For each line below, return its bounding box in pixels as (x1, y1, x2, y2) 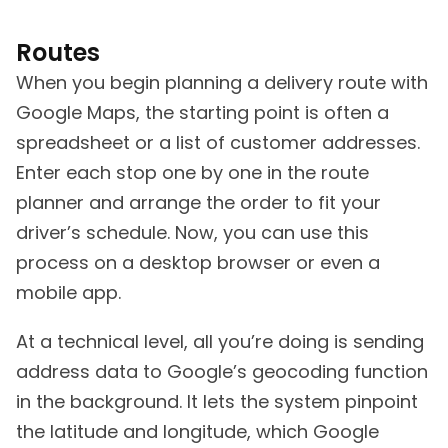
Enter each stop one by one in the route (16, 160, 369, 186)
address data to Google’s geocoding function (16, 359, 428, 385)
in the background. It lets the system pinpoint (16, 389, 418, 415)
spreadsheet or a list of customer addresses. (16, 130, 420, 156)
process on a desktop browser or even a (16, 250, 380, 276)
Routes (16, 36, 100, 70)
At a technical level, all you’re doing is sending (16, 329, 424, 355)
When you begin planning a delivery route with (16, 70, 428, 96)
